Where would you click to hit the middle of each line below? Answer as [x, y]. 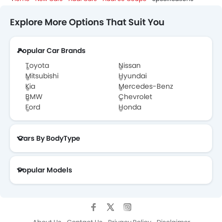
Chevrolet [135, 97]
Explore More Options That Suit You [87, 22]
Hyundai [133, 76]
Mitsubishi [42, 76]
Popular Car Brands [52, 51]
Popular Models [45, 170]
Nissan [130, 66]
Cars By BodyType [49, 139]
